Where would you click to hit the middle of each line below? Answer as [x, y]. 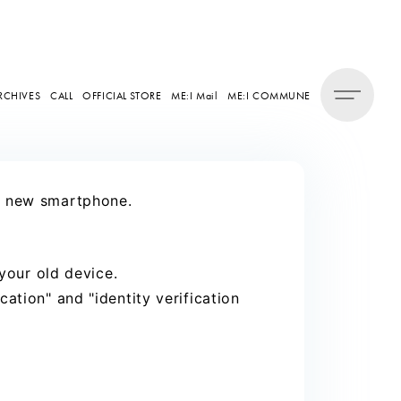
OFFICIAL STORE [122, 95]
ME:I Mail [195, 95]
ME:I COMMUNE [269, 95]
